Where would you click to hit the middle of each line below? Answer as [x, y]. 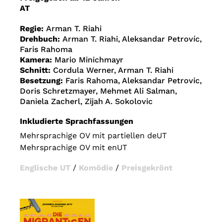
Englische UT [45, 168]
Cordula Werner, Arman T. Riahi [113, 70]
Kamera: [37, 60]
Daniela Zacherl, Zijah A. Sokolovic [86, 102]
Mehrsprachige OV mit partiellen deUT [93, 136]
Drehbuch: [41, 39]
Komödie [96, 168]
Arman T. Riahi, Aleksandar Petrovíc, [132, 39]
